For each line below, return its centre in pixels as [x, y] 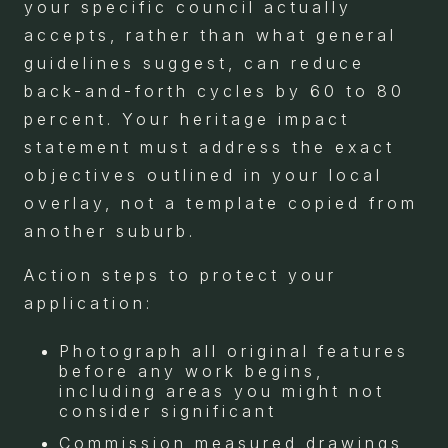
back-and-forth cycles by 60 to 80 [214, 90]
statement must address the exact [209, 146]
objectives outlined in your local [203, 174]
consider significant [168, 410]
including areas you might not [222, 390]
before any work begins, [191, 370]
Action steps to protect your [180, 274]
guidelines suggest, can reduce [194, 62]
